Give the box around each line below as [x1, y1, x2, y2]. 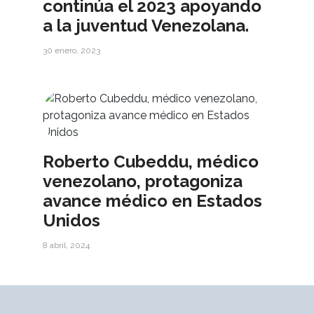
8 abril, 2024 [43, 240, 90, 251]
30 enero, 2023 [43, 46, 101, 56]
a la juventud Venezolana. [43, 15, 250, 36]
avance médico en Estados [43, 191, 263, 212]
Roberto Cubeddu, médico [43, 151, 259, 172]
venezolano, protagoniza [43, 171, 243, 192]
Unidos [43, 210, 101, 231]
